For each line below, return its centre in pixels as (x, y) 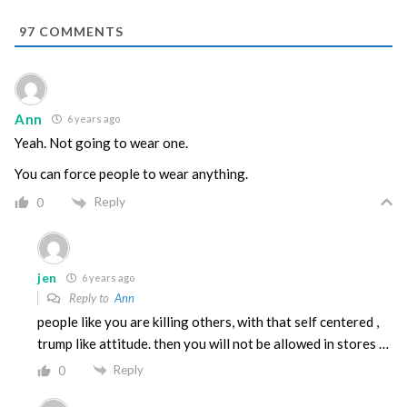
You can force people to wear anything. (131, 174)
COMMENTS (79, 32)
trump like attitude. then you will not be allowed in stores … (213, 343)
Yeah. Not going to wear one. (101, 143)
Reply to (90, 298)
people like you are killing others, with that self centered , (208, 321)
